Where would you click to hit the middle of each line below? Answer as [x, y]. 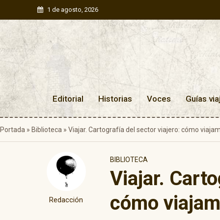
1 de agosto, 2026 [72, 10]
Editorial [68, 98]
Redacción [66, 200]
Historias [115, 98]
